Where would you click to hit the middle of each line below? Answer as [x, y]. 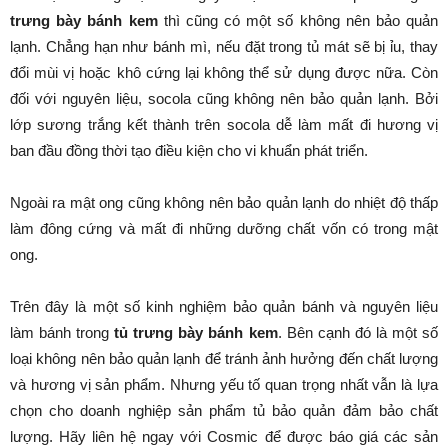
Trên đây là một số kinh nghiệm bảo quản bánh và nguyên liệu [224, 307]
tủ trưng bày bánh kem [196, 333]
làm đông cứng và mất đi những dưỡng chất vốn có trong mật [224, 229]
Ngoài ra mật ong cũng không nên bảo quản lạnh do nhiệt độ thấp [224, 203]
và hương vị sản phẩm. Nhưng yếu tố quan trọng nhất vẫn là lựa [224, 385]
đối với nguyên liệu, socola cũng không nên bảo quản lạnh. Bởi [224, 99]
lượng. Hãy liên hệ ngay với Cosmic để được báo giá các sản [224, 437]
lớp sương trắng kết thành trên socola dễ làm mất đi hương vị [224, 125]
